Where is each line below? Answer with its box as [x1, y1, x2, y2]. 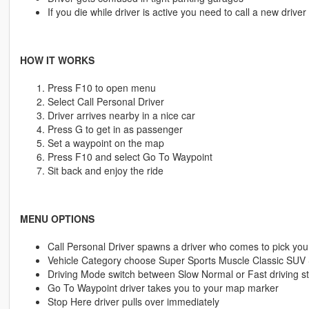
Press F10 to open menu [47, 81, 156, 95]
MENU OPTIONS [19, 212, 94, 226]
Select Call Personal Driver [47, 94, 164, 109]
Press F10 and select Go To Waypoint [47, 150, 212, 164]
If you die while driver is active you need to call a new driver [47, 5, 306, 19]
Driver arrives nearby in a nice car [47, 108, 195, 123]
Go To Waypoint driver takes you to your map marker [47, 281, 279, 295]
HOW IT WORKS [19, 53, 94, 68]
